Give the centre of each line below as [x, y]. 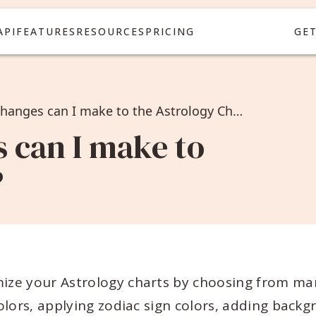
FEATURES [46, 31]
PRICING [170, 31]
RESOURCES [110, 31]
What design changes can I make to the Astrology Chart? [238, 111]
